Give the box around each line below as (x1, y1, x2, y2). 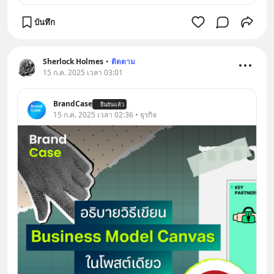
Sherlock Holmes (43, 56, 103, 67)
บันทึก (34, 16, 55, 28)
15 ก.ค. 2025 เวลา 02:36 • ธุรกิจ (53, 109, 157, 120)
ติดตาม (111, 56, 135, 67)
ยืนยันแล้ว (100, 100, 124, 108)
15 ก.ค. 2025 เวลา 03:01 (43, 67, 123, 78)
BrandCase (53, 98, 92, 109)
